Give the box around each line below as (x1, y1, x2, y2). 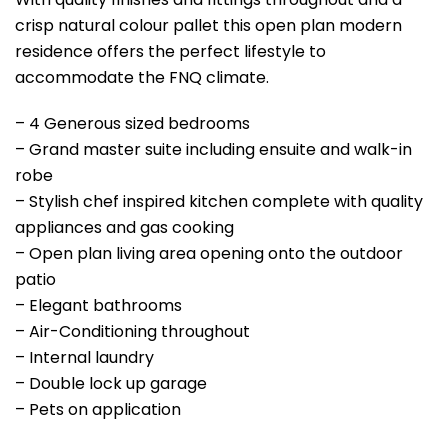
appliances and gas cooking (15, 215, 234, 239)
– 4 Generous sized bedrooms (15, 111, 250, 135)
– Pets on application (15, 397, 181, 421)
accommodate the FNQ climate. (15, 65, 269, 89)
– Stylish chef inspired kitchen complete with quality (15, 189, 423, 213)
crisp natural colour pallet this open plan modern (15, 13, 402, 37)
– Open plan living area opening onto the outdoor (15, 241, 403, 265)
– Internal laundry (15, 345, 154, 369)
